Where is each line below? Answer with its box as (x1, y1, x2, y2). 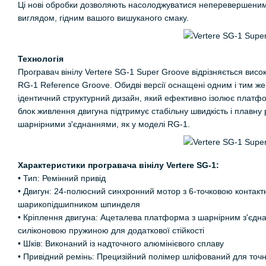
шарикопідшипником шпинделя (18, 199, 140, 210)
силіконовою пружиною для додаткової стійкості (18, 226, 204, 236)
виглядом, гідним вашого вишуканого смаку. (18, 12, 189, 23)
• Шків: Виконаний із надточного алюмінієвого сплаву (18, 239, 224, 249)
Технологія (18, 53, 64, 64)
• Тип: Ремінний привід (18, 173, 106, 183)
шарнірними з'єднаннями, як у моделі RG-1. (18, 119, 190, 129)
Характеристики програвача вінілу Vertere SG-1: (18, 160, 219, 170)
